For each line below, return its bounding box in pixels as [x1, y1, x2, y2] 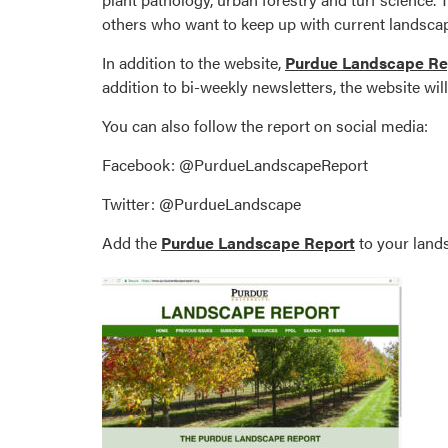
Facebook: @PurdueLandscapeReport [102, 153, 368, 177]
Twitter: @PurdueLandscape [102, 192, 301, 216]
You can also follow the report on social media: [102, 114, 428, 138]
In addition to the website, [102, 51, 285, 75]
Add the [102, 231, 161, 255]
